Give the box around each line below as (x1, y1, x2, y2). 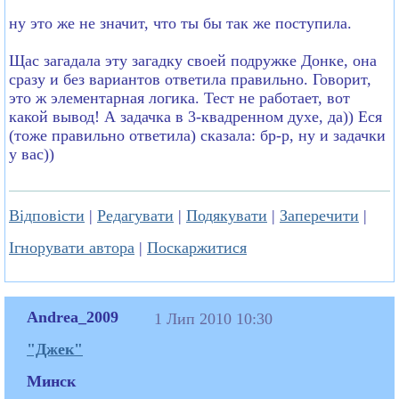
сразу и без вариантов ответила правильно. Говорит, (9, 69, 371, 88)
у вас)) (9, 144, 54, 163)
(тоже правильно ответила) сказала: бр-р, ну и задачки (9, 126, 386, 144)
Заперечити (280, 206, 359, 224)
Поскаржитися (147, 238, 247, 256)
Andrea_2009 (27, 307, 118, 326)
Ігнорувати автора (9, 238, 134, 256)
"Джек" (27, 339, 83, 358)
